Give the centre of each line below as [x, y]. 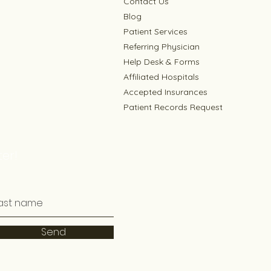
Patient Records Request [173, 107]
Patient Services [155, 31]
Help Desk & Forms [162, 62]
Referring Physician [162, 47]
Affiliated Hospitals [161, 77]
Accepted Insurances [165, 92]
